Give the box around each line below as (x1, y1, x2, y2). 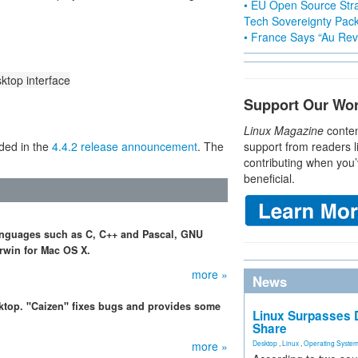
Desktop (253, 338, 277, 348)
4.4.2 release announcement (52, 138, 197, 154)
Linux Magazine (244, 122, 324, 138)
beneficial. (244, 170, 295, 186)
